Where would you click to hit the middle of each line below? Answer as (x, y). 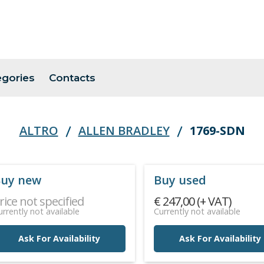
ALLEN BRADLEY (124, 131)
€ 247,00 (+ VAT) (193, 202)
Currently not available (197, 212)
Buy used (180, 180)
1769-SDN (217, 131)
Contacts (72, 77)
